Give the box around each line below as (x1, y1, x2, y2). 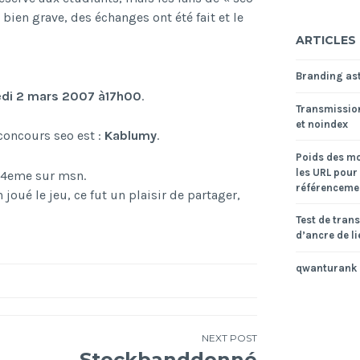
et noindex (295, 117, 348, 130)
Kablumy (104, 128, 157, 144)
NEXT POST (201, 332, 257, 345)
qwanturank (295, 262, 357, 275)
